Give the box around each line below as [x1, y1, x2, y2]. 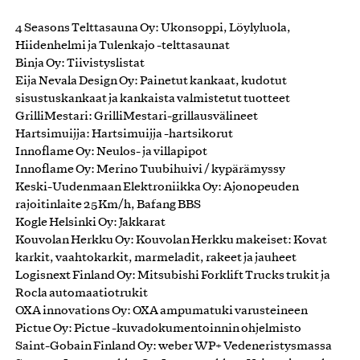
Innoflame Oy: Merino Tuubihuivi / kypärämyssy [15, 163, 285, 175]
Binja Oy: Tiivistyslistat [15, 57, 145, 69]
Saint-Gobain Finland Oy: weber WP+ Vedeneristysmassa [15, 340, 332, 352]
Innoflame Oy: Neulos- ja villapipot [15, 145, 207, 157]
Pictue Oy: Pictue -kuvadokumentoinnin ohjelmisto [15, 322, 301, 334]
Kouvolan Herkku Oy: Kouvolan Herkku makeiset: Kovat [15, 234, 327, 246]
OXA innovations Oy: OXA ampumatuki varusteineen [15, 305, 308, 317]
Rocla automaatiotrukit [15, 287, 148, 299]
